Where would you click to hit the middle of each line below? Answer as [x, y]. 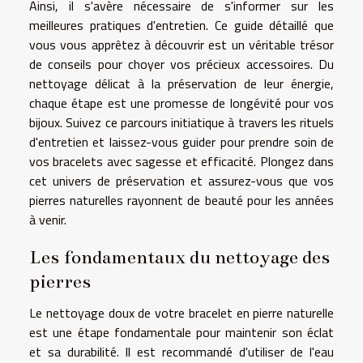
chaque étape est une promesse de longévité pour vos [181, 103]
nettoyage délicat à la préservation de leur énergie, [181, 83]
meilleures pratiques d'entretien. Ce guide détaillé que [181, 25]
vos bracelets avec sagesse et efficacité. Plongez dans [181, 161]
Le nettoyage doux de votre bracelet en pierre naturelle [181, 312]
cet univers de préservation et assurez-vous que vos [181, 181]
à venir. [48, 220]
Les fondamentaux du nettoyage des [179, 256]
